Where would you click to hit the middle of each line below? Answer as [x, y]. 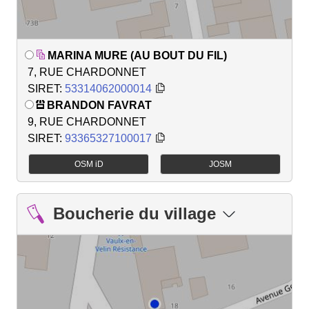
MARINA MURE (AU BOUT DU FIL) [137, 56]
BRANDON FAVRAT [99, 106]
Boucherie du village [134, 213]
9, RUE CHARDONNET [87, 122]
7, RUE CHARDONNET [87, 72]
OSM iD [89, 164]
